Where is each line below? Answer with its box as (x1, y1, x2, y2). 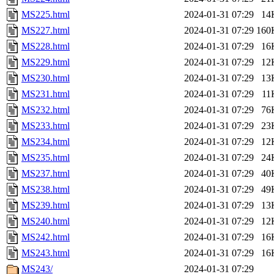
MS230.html (21, 73, 70, 84)
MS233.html (21, 120, 70, 131)
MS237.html (21, 168, 70, 179)
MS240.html (21, 216, 70, 227)
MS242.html (21, 232, 70, 243)
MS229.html (21, 57, 70, 68)
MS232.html (21, 105, 70, 116)
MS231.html (21, 89, 70, 100)
